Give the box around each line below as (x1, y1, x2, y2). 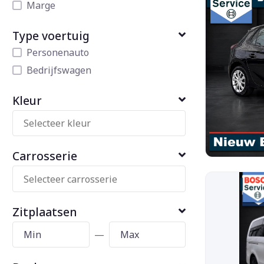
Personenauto (27, 46, 89, 59)
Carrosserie (12, 148, 77, 164)
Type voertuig (12, 28, 90, 44)
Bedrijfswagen (27, 64, 91, 77)
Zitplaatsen (12, 203, 77, 220)
